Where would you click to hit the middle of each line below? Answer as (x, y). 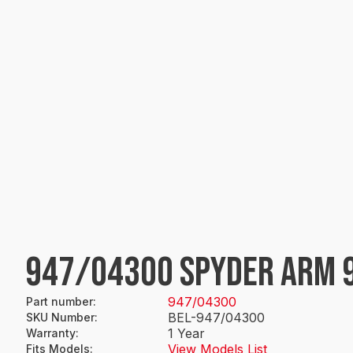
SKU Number (60, 317)
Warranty (51, 333)
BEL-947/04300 (216, 318)
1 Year (186, 333)
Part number (59, 301)
